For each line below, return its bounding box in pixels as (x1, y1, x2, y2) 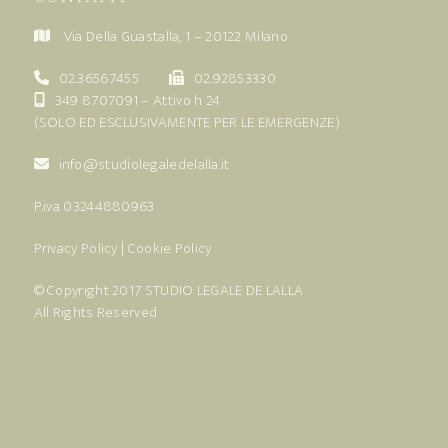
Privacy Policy (33, 236, 118, 261)
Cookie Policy (127, 236, 212, 261)
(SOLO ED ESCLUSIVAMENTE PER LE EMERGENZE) (33, 110, 340, 135)
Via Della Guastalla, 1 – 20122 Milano (63, 24, 288, 49)
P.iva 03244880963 (33, 194, 155, 219)
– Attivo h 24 (138, 88, 221, 113)
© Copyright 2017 (33, 278, 145, 303)
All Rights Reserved (33, 300, 158, 325)
